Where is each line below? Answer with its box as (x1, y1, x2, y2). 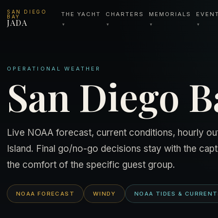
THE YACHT (61, 11, 101, 18)
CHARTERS (105, 11, 145, 18)
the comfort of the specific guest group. (7, 159, 175, 170)
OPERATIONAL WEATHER (7, 65, 101, 72)
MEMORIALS (148, 11, 192, 18)
